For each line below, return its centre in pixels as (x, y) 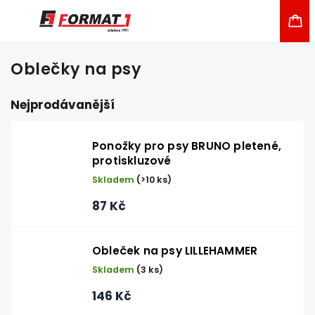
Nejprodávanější (63, 105)
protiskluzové (132, 161)
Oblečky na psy (76, 69)
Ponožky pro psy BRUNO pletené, (187, 146)
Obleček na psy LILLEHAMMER (175, 251)
